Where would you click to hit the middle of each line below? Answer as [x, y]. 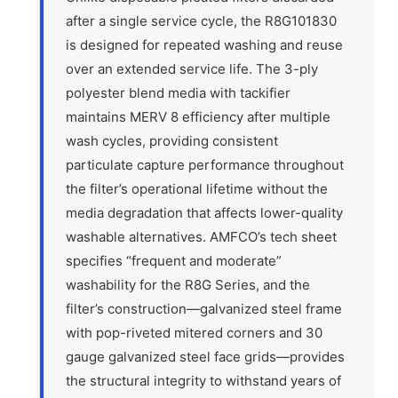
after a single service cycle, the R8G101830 [202, 21]
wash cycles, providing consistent [172, 141]
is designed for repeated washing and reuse [205, 45]
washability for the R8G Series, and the [188, 285]
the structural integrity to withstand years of [204, 381]
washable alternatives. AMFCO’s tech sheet [202, 237]
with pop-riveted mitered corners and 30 [195, 333]
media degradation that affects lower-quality [205, 213]
